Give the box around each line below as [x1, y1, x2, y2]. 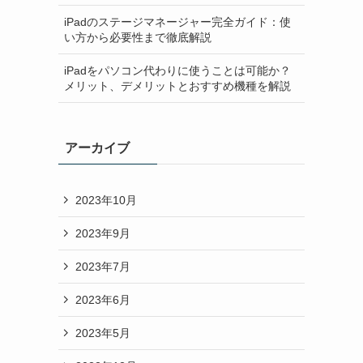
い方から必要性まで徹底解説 [64, 30, 211, 44]
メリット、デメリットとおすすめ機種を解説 [64, 79, 291, 92]
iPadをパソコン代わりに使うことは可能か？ [64, 63, 291, 77]
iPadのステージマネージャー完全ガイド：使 [64, 15, 291, 28]
